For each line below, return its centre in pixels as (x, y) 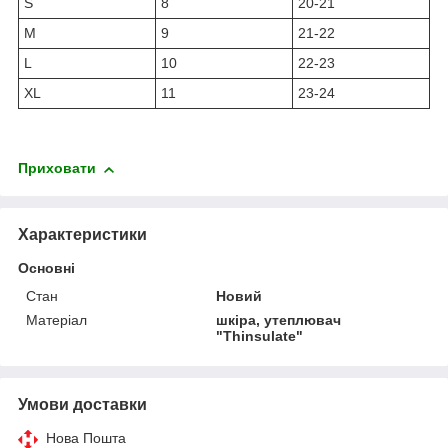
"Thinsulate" (260, 335)
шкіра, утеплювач (279, 319)
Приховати (57, 168)
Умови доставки (82, 404)
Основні (46, 267)
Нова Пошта (86, 437)
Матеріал (56, 319)
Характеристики (82, 234)
